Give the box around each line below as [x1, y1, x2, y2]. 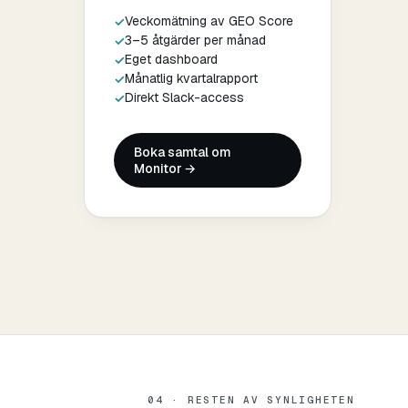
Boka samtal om [134, 143, 232, 160]
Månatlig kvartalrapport [125, 69, 258, 87]
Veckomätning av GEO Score [125, 12, 293, 29]
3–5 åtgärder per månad [125, 31, 266, 48]
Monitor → [134, 159, 197, 177]
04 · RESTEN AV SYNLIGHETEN [148, 393, 355, 406]
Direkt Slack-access [125, 88, 244, 106]
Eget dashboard [125, 50, 218, 67]
